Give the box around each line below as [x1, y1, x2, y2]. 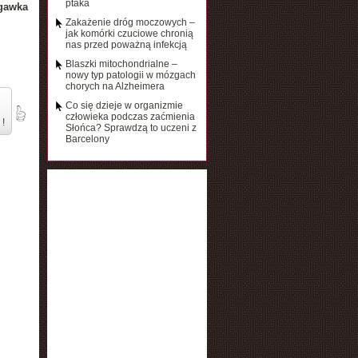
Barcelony [65, 133, 109, 145]
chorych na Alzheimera [65, 81, 165, 92]
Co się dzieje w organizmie [65, 100, 183, 111]
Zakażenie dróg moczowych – [65, 17, 195, 28]
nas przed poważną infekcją [65, 39, 187, 50]
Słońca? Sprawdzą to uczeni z [65, 122, 197, 133]
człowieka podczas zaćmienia [65, 111, 195, 122]
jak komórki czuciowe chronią [65, 28, 193, 39]
